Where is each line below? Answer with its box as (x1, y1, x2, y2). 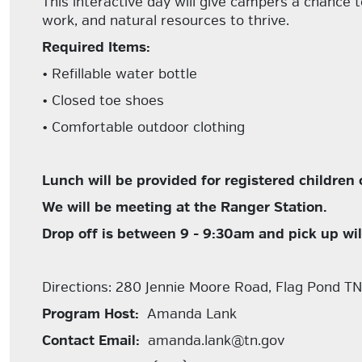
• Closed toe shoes (42, 92, 164, 109)
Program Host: (42, 305, 139, 322)
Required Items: (42, 39, 150, 56)
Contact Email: (42, 332, 140, 349)
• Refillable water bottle (42, 65, 197, 82)
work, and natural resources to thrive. (42, 12, 289, 29)
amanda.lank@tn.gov (140, 332, 284, 349)
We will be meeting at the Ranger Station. (42, 199, 326, 216)
